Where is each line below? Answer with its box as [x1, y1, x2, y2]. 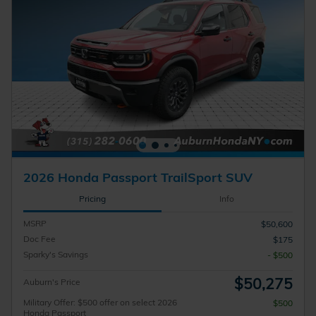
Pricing [78, 193, 106, 205]
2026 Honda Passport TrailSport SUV [23, 169, 253, 186]
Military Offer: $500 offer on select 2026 [23, 296, 177, 308]
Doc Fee [23, 233, 56, 244]
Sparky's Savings [23, 248, 88, 260]
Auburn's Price [23, 276, 80, 287]
